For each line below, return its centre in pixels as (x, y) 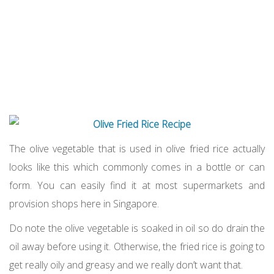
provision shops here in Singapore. (84, 203)
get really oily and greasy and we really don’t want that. (126, 265)
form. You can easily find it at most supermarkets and (137, 185)
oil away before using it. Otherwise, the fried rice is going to (137, 246)
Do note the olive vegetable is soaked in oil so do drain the (137, 228)
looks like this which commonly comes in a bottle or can (137, 167)
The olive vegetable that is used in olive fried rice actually (137, 148)
